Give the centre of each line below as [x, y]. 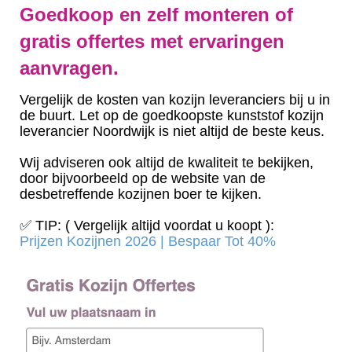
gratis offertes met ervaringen [152, 41]
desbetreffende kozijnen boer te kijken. [141, 194]
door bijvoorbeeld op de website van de [143, 178]
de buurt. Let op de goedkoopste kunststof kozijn [172, 115]
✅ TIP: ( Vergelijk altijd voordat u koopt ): [147, 225]
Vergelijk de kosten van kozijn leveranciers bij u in [175, 99]
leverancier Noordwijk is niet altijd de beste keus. [172, 131]
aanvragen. [69, 68]
